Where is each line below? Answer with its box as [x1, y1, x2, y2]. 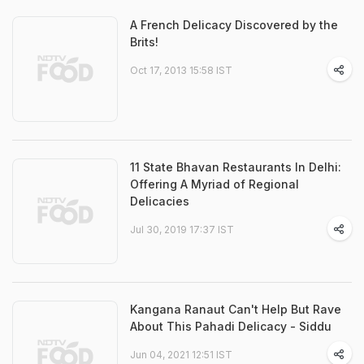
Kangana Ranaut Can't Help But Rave [130, 302, 341, 316]
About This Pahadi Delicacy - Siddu [130, 319, 331, 333]
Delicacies [130, 194, 189, 208]
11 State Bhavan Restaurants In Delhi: [130, 160, 341, 174]
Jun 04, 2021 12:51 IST [130, 349, 232, 361]
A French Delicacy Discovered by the [130, 18, 338, 32]
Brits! [130, 35, 158, 49]
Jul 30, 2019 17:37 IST [130, 223, 234, 236]
